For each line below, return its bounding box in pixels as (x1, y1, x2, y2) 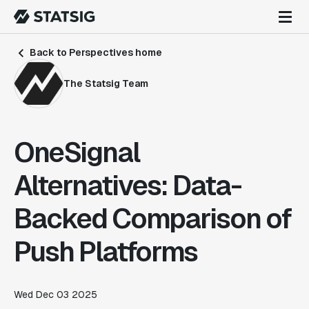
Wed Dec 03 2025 (14, 288, 97, 301)
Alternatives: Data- (14, 168, 241, 203)
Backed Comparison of (14, 201, 291, 237)
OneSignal (14, 134, 139, 170)
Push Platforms (14, 234, 197, 270)
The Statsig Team (63, 77, 148, 90)
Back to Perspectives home (28, 46, 162, 59)
